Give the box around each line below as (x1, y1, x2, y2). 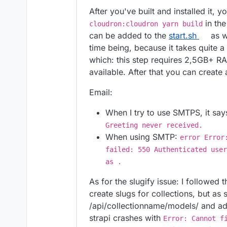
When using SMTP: (105, 132, 180, 142)
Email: (89, 87, 112, 98)
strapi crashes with (89, 213, 163, 223)
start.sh (169, 30, 197, 41)
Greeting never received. (105, 121, 203, 130)
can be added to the (89, 30, 169, 41)
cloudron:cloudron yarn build (89, 20, 203, 28)
